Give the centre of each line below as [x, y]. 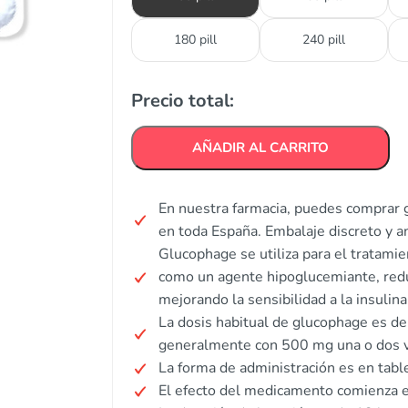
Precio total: [183, 101]
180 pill [195, 40]
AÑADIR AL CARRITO [260, 148]
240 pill [324, 40]
